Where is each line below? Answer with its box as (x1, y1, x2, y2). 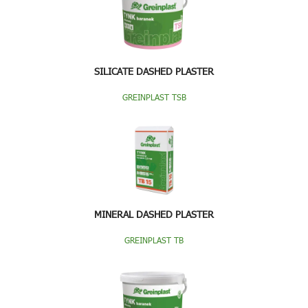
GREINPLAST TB (124, 234, 184, 245)
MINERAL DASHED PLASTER (94, 208, 214, 221)
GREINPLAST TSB (122, 91, 186, 102)
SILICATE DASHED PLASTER (94, 65, 214, 78)
